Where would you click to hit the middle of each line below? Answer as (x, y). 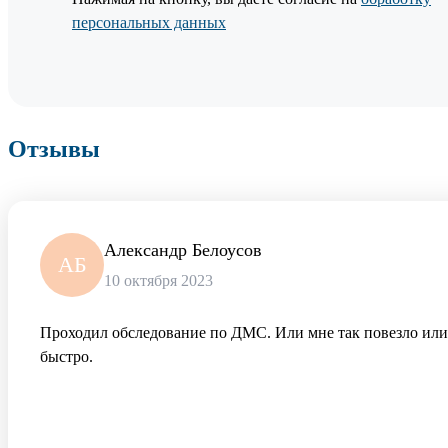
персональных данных (149, 23)
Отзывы (54, 149)
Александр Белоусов (183, 250)
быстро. (66, 357)
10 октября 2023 (158, 281)
